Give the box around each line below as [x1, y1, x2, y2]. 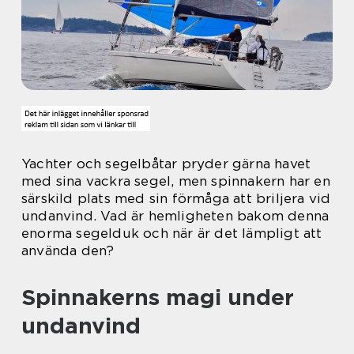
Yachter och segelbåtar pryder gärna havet [21, 156, 311, 171]
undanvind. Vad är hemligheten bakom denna [21, 208, 330, 224]
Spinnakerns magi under [21, 284, 294, 311]
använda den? [21, 243, 115, 258]
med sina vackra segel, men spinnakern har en [21, 173, 330, 189]
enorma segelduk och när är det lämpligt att [21, 225, 322, 241]
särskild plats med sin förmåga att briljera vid [21, 190, 331, 206]
